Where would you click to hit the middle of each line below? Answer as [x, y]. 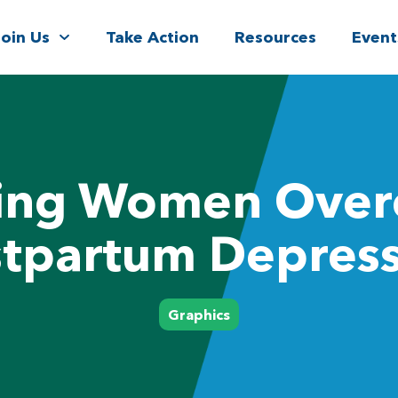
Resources [275, 37]
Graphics [199, 314]
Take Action [152, 37]
